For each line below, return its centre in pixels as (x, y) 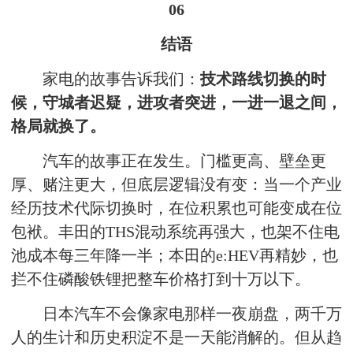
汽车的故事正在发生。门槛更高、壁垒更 (184, 161)
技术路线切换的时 (263, 79)
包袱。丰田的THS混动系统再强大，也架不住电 (175, 232)
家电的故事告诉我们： (121, 79)
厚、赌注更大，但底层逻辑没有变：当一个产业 (176, 184)
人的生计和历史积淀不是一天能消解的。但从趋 (176, 337)
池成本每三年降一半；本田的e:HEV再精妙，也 (175, 255)
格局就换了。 (58, 126)
